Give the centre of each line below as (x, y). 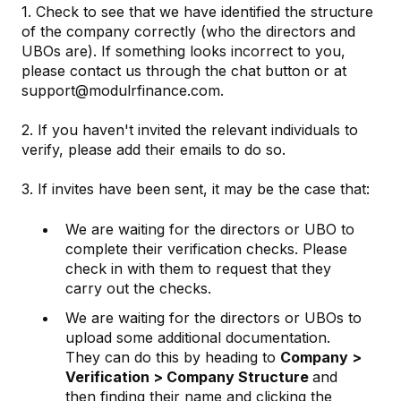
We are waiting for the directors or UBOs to (213, 317)
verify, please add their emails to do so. (156, 149)
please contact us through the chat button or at (184, 70)
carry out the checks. (141, 288)
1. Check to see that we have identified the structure (197, 11)
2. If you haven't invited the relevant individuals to (190, 129)
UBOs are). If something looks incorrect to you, (183, 51)
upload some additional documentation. (198, 337)
